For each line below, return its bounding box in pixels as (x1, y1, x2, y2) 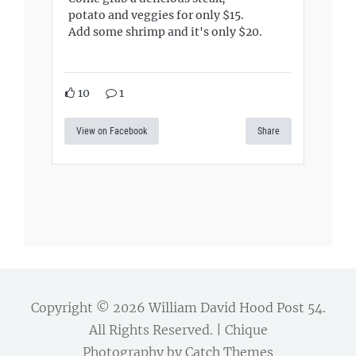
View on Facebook (76, 125, 147, 137)
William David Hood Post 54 (148, 299, 323, 315)
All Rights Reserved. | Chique (88, 321, 268, 338)
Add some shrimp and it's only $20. (68, 25, 262, 40)
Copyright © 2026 (30, 299, 149, 315)
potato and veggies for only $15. (68, 8, 244, 23)
